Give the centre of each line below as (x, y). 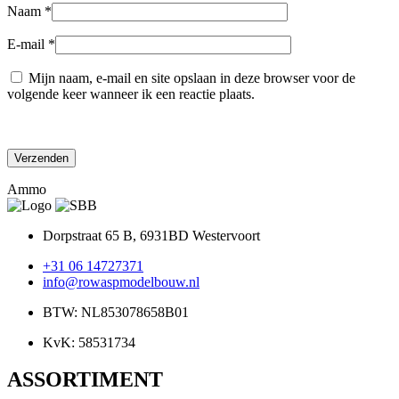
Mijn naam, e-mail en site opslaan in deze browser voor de (192, 77)
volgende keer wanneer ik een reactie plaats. (131, 94)
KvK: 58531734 (89, 342)
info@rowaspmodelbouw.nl (121, 281)
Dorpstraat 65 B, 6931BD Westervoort (151, 235)
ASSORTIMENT (85, 380)
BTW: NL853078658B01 (116, 312)
